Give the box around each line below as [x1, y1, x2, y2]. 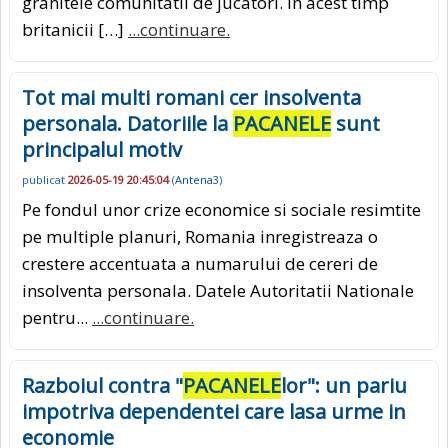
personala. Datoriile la [22, 109, 233, 137]
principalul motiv [22, 135, 182, 163]
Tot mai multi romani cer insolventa [22, 83, 361, 111]
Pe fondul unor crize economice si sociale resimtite [22, 198, 421, 222]
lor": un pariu [281, 372, 407, 400]
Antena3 [175, 172, 219, 188]
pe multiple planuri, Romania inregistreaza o [22, 225, 378, 249]
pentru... [22, 306, 92, 330]
